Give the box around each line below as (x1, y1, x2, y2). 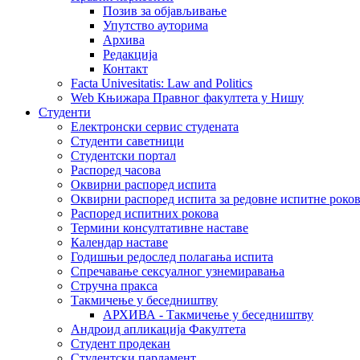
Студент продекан (71, 337, 170, 350)
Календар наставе (71, 235, 168, 249)
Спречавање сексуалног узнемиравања (71, 264, 284, 278)
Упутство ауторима (103, 18, 208, 32)
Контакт (103, 62, 148, 76)
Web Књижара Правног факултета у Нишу (71, 91, 304, 104)
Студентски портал (71, 149, 176, 162)
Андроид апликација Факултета (71, 322, 246, 336)
